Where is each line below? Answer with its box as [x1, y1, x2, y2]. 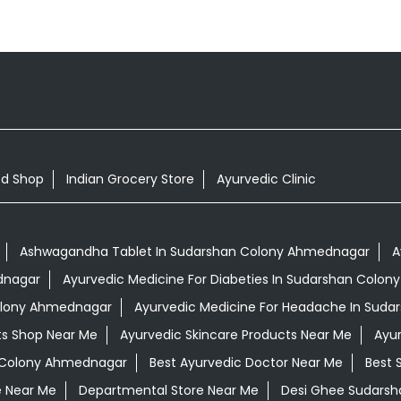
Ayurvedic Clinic [216, 169, 316, 188]
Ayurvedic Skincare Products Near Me [119, 326, 352, 345]
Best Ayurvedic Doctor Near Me [149, 354, 343, 372]
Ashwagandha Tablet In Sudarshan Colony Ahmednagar [19, 243, 370, 261]
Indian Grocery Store [65, 169, 194, 188]
